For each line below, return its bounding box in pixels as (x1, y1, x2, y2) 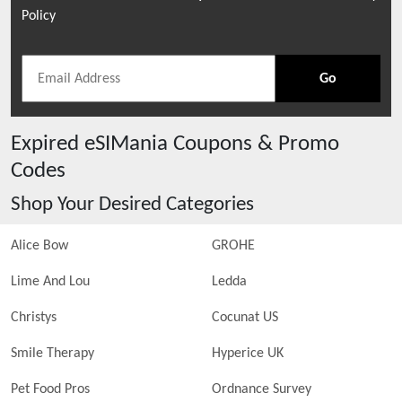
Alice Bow (11, 239, 68, 253)
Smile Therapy (11, 346, 94, 361)
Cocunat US (212, 310, 278, 325)
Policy (22, 9, 56, 23)
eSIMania (84, 133, 168, 155)
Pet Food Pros (11, 382, 90, 397)
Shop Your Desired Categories (11, 194, 254, 215)
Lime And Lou (11, 275, 90, 289)
